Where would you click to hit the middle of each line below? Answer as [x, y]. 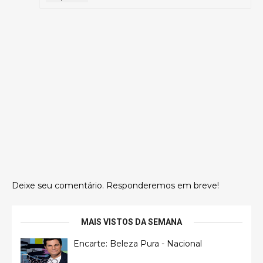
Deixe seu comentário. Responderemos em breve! [115, 186]
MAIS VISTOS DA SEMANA [131, 222]
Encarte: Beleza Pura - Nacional [138, 244]
